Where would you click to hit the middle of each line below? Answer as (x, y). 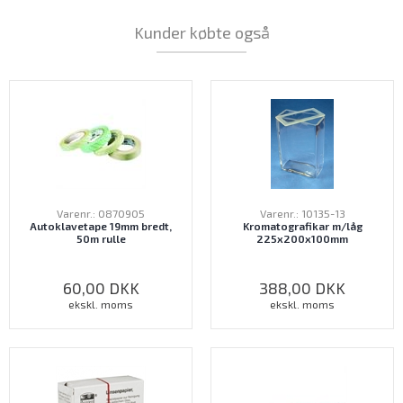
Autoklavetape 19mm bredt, (101, 226)
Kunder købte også (201, 32)
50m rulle (101, 238)
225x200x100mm (302, 238)
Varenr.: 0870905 (101, 213)
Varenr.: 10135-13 (302, 213)
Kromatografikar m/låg (302, 226)
